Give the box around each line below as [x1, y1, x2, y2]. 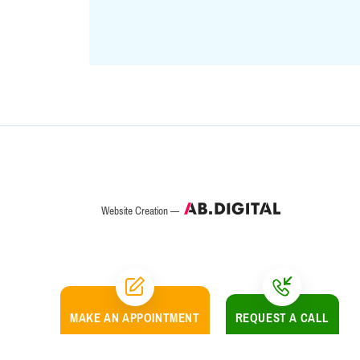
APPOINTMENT [121, 311, 200, 325]
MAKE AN [70, 311, 122, 325]
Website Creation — [101, 203, 182, 217]
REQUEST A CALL [235, 311, 329, 325]
